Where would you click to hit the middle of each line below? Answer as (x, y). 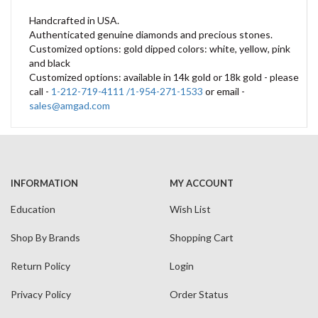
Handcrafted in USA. (74, 20)
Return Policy (40, 266)
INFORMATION (44, 183)
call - (40, 91)
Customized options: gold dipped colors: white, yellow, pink (160, 49)
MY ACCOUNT (202, 183)
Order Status (199, 294)
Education (33, 209)
